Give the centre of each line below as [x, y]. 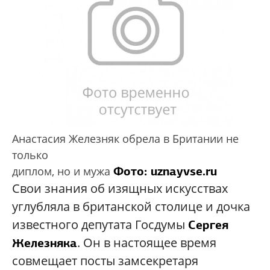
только [30, 155]
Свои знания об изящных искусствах [120, 188]
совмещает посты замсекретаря [105, 260]
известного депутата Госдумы [100, 224]
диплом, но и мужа [63, 171]
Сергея [208, 224]
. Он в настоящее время [147, 242]
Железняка [45, 243]
